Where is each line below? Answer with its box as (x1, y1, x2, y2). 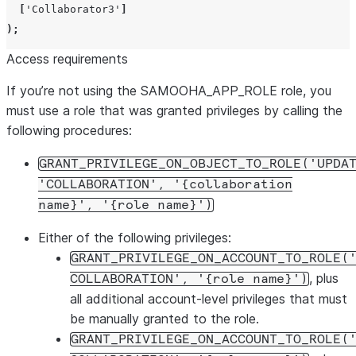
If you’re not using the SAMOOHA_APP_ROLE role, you (6, 83, 331, 99)
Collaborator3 (32, 3, 114, 15)
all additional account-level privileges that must (70, 291, 347, 307)
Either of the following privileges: (38, 230, 231, 246)
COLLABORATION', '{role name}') (70, 273, 308, 285)
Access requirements (6, 51, 128, 67)
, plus (309, 270, 339, 286)
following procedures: (6, 122, 132, 138)
